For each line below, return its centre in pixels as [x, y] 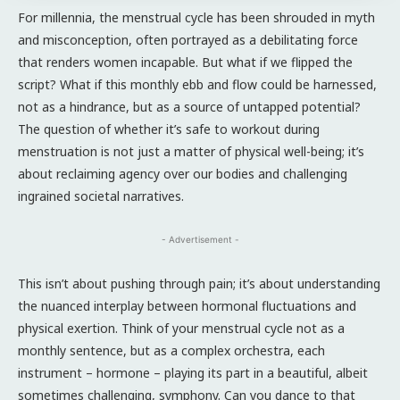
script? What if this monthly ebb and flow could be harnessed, [197, 84]
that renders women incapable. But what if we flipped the [185, 62]
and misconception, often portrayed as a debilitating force [188, 39]
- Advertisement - [200, 239]
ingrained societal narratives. [101, 196]
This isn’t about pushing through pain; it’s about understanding [199, 283]
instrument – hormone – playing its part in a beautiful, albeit [193, 372]
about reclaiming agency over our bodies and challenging [183, 173]
